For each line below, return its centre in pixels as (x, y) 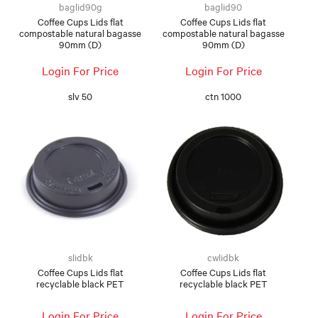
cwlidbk (224, 257)
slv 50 (81, 96)
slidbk (80, 257)
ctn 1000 (224, 96)
